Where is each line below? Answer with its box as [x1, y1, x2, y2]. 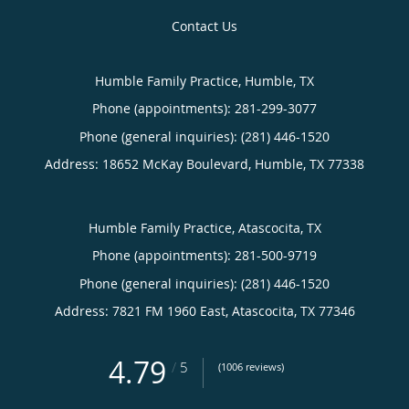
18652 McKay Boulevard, [102, 155, 255, 173]
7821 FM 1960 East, [111, 302, 232, 320]
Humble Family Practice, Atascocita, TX [88, 219, 321, 236]
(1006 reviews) [218, 360, 284, 373]
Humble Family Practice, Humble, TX [95, 72, 314, 89]
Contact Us [172, 17, 237, 35]
